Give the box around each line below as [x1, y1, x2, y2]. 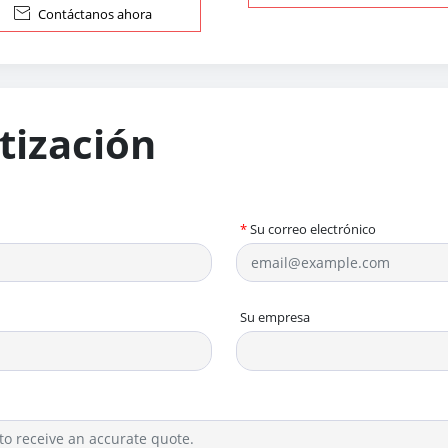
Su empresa [240, 308, 310, 327]
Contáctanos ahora [37, 4, 152, 23]
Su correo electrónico [250, 219, 376, 238]
